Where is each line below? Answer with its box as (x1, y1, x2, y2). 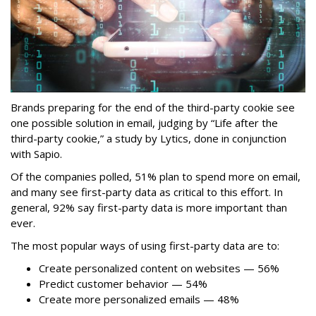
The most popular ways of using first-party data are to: (11, 238, 279, 253)
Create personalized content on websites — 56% (39, 261, 279, 276)
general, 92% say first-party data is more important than (11, 200, 287, 215)
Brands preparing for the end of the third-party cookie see (11, 100, 295, 115)
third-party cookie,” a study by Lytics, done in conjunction (11, 131, 286, 146)
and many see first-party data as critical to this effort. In (11, 185, 283, 200)
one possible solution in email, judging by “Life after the (11, 116, 278, 130)
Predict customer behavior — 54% (39, 276, 207, 291)
